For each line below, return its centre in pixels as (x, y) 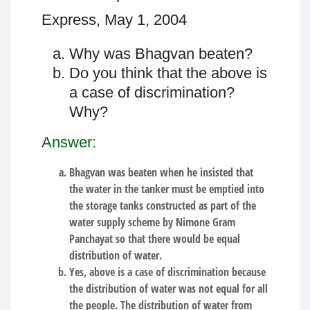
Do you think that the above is (168, 73)
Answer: (69, 142)
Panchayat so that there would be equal (155, 238)
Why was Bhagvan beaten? (161, 53)
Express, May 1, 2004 (114, 19)
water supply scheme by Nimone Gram (152, 222)
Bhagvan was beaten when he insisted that (161, 172)
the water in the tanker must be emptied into (167, 189)
